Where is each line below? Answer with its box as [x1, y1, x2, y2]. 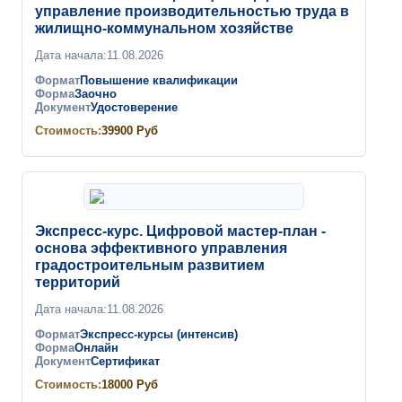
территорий [35, 275, 120, 290]
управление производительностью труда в [35, 4, 349, 19]
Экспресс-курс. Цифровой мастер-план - [35, 223, 326, 239]
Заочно [74, 88, 117, 100]
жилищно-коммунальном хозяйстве [35, 21, 293, 36]
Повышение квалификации [80, 74, 238, 87]
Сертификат [91, 355, 160, 368]
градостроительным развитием [35, 258, 265, 273]
